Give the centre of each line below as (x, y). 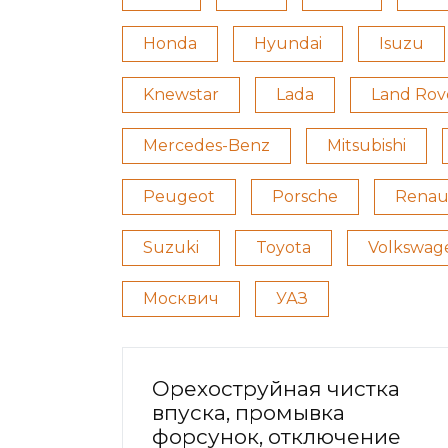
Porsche (305, 197)
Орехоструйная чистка (276, 389)
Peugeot (179, 197)
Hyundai (288, 44)
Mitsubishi (366, 146)
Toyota (283, 248)
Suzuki (171, 248)
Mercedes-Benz (206, 146)
